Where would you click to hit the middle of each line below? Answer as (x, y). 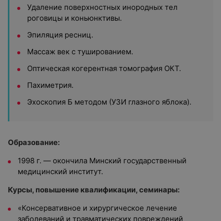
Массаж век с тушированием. (80, 52)
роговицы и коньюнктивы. (74, 18)
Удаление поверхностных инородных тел (102, 7)
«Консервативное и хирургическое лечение (97, 208)
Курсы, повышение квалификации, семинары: (94, 190)
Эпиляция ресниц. (60, 35)
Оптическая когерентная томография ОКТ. (104, 68)
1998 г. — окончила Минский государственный (102, 161)
